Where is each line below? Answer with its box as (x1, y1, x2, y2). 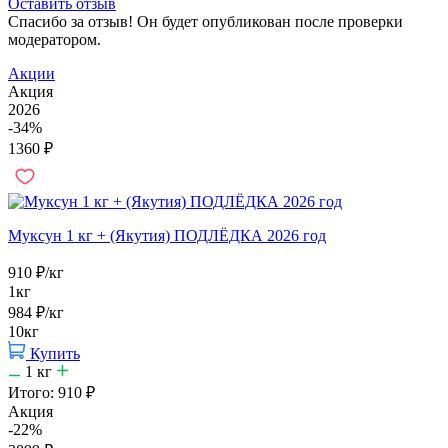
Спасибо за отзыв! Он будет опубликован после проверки (8, 12, 403, 30)
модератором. (8, 30, 101, 48)
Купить (30, 344, 80, 362)
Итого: (8, 383, 58, 401)
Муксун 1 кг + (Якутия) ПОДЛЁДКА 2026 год (8, 226, 326, 244)
